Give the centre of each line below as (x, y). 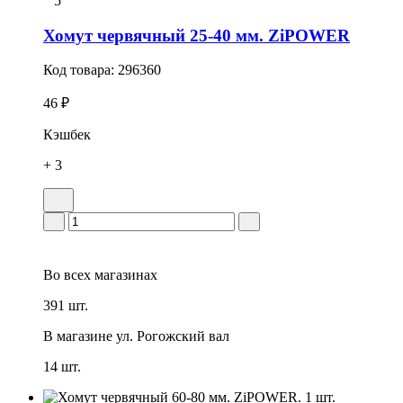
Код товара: (81, 70)
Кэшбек (67, 135)
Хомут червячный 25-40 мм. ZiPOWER (197, 35)
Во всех (67, 275)
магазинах (124, 275)
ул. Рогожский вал (173, 336)
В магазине (78, 336)
